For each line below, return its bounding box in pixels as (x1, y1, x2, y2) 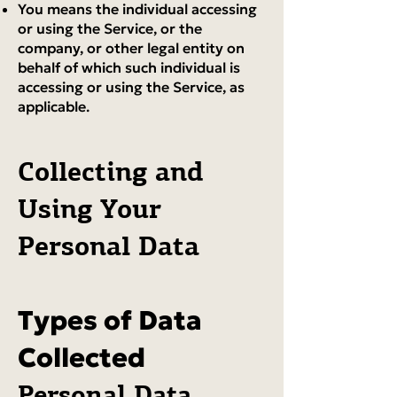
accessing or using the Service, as (18, 78, 245, 96)
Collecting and (18, 154, 203, 189)
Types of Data (18, 304, 202, 337)
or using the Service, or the (18, 19, 202, 37)
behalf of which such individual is (18, 58, 240, 76)
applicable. (18, 97, 90, 115)
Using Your (18, 191, 161, 226)
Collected (18, 341, 145, 374)
